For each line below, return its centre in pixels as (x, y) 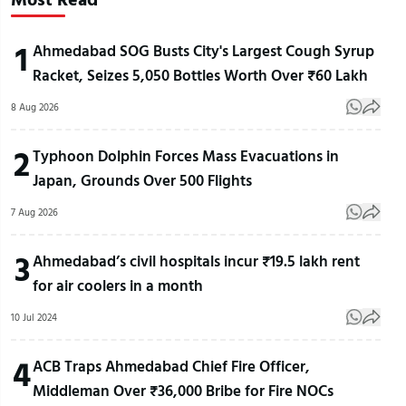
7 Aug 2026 (34, 213)
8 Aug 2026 (35, 107)
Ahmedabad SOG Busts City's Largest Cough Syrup (203, 51)
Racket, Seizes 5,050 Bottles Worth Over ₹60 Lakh (200, 75)
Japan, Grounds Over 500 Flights (142, 180)
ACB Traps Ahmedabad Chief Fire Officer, (171, 366)
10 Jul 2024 (34, 318)
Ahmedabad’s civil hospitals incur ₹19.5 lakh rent (196, 261)
